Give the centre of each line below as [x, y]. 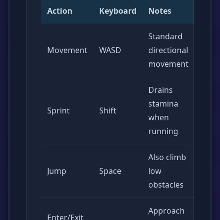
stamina [163, 104]
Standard [165, 36]
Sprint [58, 110]
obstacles [166, 185]
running [163, 131]
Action [60, 11]
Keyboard [118, 11]
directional [168, 50]
